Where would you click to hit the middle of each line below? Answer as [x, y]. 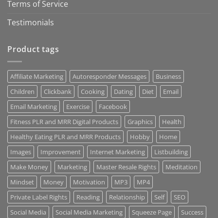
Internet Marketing [118, 152]
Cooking [93, 91]
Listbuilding [171, 152]
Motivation [89, 182]
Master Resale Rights [126, 167]
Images [21, 152]
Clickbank [58, 91]
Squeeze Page [152, 212]
